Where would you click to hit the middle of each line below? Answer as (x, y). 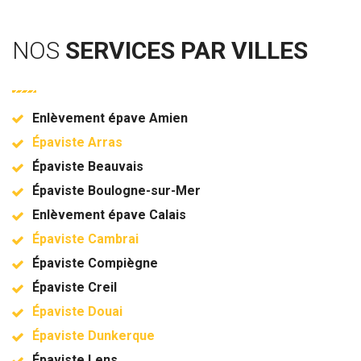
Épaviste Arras (77, 142)
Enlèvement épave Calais (109, 214)
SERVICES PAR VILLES (187, 50)
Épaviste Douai (77, 311)
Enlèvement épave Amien (110, 118)
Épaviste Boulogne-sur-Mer (116, 190)
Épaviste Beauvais (88, 166)
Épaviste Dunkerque (93, 335)
